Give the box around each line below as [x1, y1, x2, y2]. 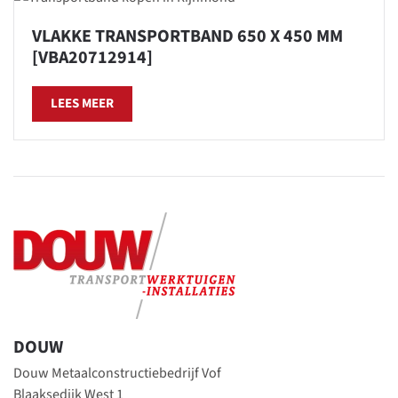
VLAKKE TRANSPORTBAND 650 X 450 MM [32, 23, 343, 49]
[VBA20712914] [32, 44, 153, 70]
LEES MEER [51, 93, 114, 113]
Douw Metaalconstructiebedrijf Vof [13, 362, 221, 383]
